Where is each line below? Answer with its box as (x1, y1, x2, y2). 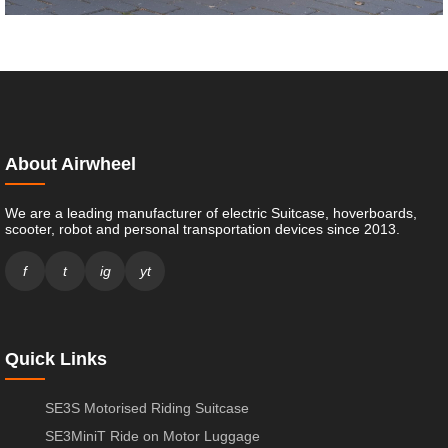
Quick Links (5, 349, 107, 370)
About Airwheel (5, 154, 136, 175)
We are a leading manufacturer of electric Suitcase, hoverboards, (5, 205, 417, 222)
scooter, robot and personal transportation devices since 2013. (5, 221, 400, 238)
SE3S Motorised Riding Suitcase (45, 400, 249, 417)
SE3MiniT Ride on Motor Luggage (45, 428, 260, 445)
